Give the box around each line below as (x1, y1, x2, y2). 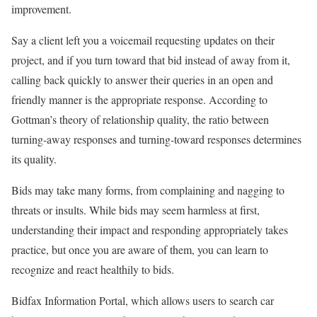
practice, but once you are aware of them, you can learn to (11, 241, 268, 257)
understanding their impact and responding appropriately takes (11, 221, 288, 237)
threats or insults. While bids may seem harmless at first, (11, 202, 260, 217)
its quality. (11, 151, 57, 166)
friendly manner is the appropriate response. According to (11, 91, 267, 107)
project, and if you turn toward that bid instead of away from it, (11, 52, 290, 67)
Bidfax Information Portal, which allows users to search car (11, 292, 274, 308)
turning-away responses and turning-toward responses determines (11, 131, 301, 146)
